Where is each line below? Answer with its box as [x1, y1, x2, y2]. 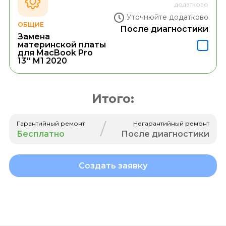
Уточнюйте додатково [127, 13, 209, 22]
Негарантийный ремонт [133, 119, 210, 127]
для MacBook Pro [17, 47, 93, 58]
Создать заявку [79, 160, 147, 171]
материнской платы [17, 39, 106, 49]
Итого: [92, 91, 134, 106]
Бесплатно [16, 129, 65, 139]
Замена [17, 31, 50, 41]
